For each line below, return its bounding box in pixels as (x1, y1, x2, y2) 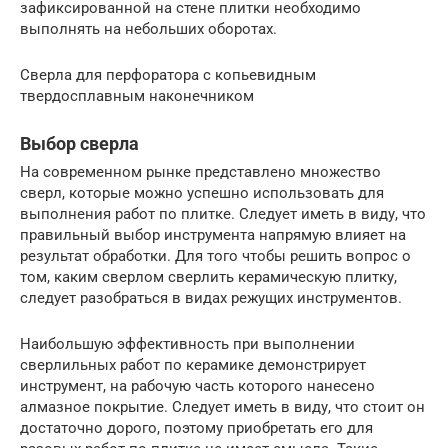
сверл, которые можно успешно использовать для (20, 184, 384, 202)
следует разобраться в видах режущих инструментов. (20, 289, 402, 307)
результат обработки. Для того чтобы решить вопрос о (20, 247, 411, 265)
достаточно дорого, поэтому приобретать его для (20, 419, 373, 437)
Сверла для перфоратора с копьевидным (20, 66, 316, 84)
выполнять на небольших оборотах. (20, 20, 277, 38)
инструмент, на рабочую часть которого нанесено (20, 377, 375, 395)
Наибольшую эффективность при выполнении (20, 335, 355, 353)
